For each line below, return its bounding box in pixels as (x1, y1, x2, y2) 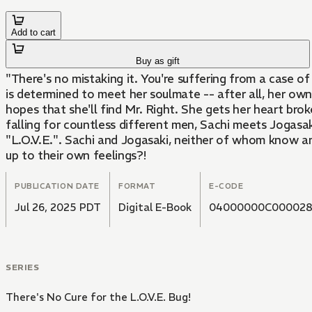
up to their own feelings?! (6, 148, 146, 164)
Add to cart (11, 27, 56, 38)
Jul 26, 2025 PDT (15, 201, 101, 214)
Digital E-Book (118, 201, 192, 214)
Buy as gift (136, 56, 180, 67)
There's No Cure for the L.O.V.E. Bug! (6, 290, 191, 304)
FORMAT (118, 181, 156, 192)
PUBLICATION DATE (15, 181, 100, 192)
